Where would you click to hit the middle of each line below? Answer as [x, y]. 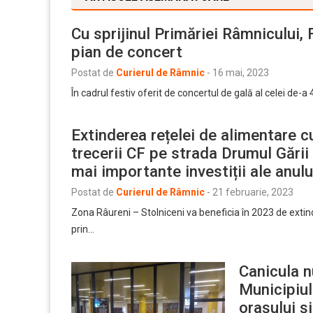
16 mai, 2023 [241, 72]
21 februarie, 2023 [253, 192]
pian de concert [127, 51]
